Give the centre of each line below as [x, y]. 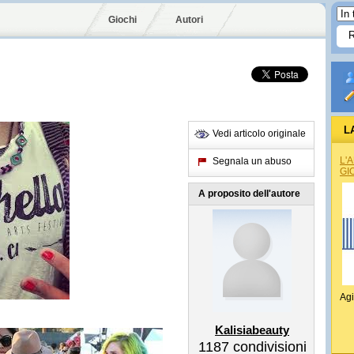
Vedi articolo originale [259, 134]
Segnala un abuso [252, 161]
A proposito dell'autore [249, 194]
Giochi [122, 20]
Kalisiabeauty [252, 330]
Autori [189, 20]
